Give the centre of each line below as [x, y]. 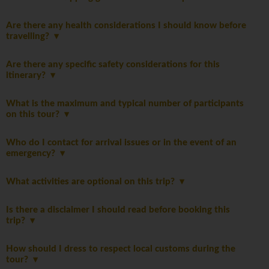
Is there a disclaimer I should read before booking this [118, 210]
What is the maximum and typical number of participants [125, 104]
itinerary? [28, 76]
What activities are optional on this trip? [93, 182]
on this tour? [35, 115]
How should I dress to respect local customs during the [121, 249]
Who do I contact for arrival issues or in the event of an [121, 143]
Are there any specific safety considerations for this [113, 65]
